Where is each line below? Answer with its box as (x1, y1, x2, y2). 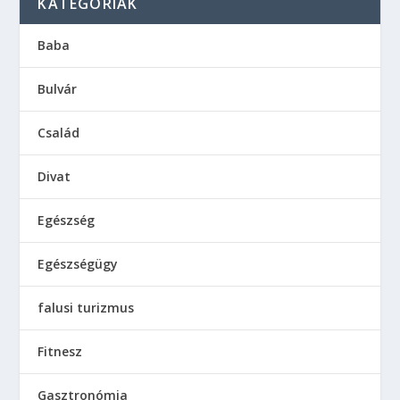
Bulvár (37, 80, 78, 98)
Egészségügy (37, 255, 119, 273)
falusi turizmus (37, 299, 135, 317)
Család (37, 124, 80, 142)
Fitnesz (37, 343, 83, 361)
